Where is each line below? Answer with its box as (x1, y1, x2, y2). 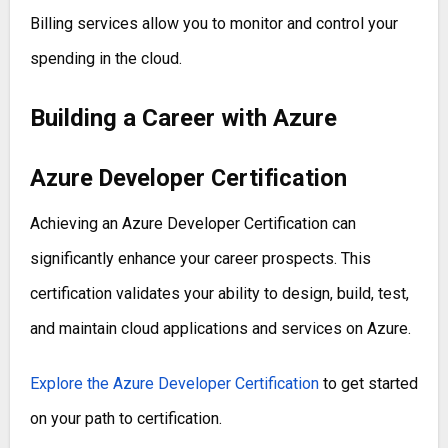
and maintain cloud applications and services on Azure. (29, 319, 411, 339)
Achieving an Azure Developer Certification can (29, 214, 356, 234)
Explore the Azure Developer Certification (29, 374, 319, 394)
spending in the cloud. (29, 49, 182, 69)
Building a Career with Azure (29, 104, 337, 133)
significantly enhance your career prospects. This (29, 249, 371, 269)
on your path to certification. (29, 409, 222, 429)
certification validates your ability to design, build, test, (29, 284, 409, 304)
